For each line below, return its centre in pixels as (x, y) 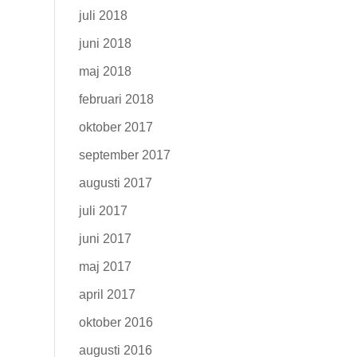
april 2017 (107, 294)
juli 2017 (103, 211)
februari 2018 (116, 99)
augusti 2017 (115, 183)
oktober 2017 (116, 127)
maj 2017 (105, 267)
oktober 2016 (116, 322)
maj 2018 (105, 71)
